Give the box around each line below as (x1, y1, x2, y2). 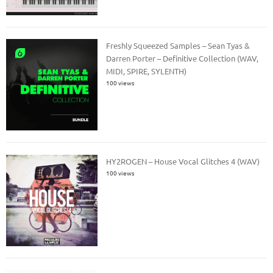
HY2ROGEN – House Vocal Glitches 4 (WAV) (106, 155, 260, 166)
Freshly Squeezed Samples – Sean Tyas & (106, 40, 250, 51)
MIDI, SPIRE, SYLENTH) (106, 66, 187, 77)
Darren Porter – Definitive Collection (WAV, (106, 53, 259, 64)
